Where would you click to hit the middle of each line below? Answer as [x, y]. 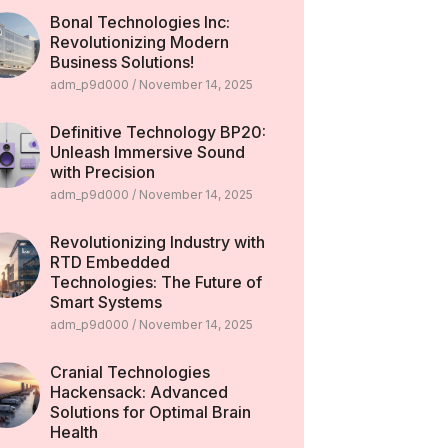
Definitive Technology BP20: [157, 132]
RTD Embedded [109, 262]
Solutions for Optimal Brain [150, 412]
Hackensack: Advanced [138, 392]
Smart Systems [105, 302]
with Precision [102, 172]
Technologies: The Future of [155, 282]
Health [73, 432]
